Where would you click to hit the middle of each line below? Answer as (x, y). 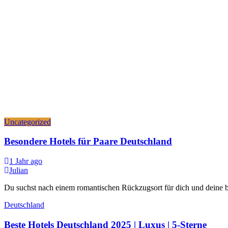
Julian (19, 170)
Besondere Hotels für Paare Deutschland (88, 141)
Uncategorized (27, 122)
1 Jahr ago (26, 161)
